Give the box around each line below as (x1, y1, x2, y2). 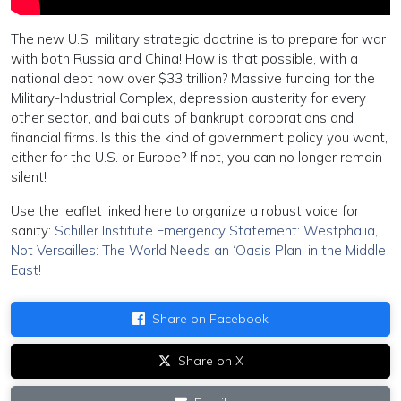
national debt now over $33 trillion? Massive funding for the (11, 69, 375, 87)
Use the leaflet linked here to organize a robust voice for (11, 201, 359, 219)
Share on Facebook (152, 310, 269, 327)
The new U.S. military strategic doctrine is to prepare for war (11, 30, 386, 47)
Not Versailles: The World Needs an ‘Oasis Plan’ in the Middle (11, 241, 386, 259)
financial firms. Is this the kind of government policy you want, (11, 128, 388, 146)
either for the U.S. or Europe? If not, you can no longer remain (11, 148, 382, 166)
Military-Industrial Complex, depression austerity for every (11, 89, 366, 107)
